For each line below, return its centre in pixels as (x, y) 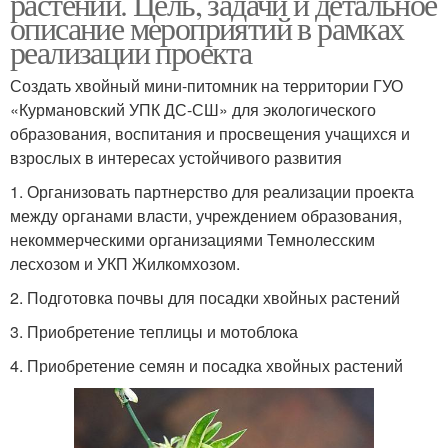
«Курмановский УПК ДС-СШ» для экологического (193, 110)
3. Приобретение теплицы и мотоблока (154, 332)
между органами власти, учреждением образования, (206, 216)
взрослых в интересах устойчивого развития (176, 158)
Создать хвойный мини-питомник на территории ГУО (206, 86)
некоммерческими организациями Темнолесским (192, 240)
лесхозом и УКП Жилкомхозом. (125, 264)
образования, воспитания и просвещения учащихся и (210, 134)
